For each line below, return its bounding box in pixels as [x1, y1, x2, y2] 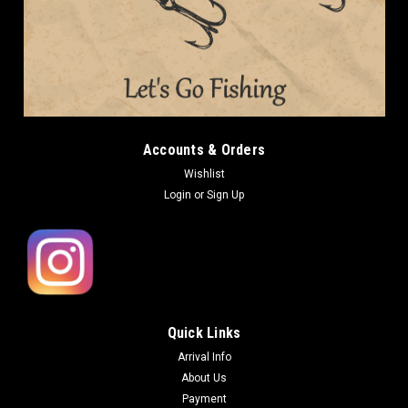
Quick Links [167, 324, 241, 342]
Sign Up [207, 189, 245, 202]
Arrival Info [177, 351, 231, 364]
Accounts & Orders [142, 141, 266, 159]
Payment [181, 393, 227, 406]
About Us [181, 372, 227, 385]
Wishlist [183, 168, 225, 181]
